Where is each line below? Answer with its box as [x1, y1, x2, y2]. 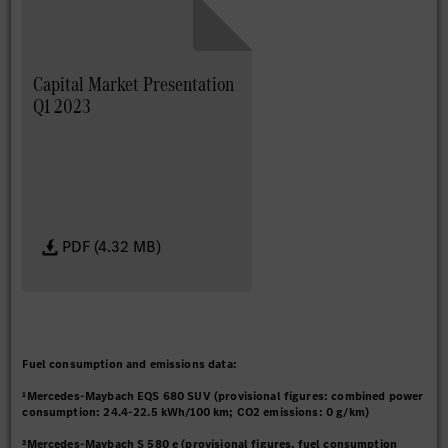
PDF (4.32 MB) [62, 236, 162, 258]
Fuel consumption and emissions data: [22, 356, 237, 373]
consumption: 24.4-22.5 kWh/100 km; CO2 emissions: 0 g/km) [22, 404, 369, 421]
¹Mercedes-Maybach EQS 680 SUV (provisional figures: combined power [22, 388, 424, 405]
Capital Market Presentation [33, 69, 235, 98]
